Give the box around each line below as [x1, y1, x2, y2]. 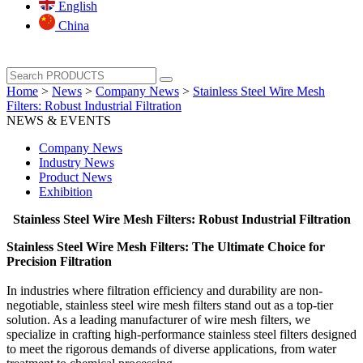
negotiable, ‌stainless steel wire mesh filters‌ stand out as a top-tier [6, 298, 333, 312]
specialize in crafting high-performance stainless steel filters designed [6, 327, 357, 341]
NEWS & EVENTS [6, 113, 111, 127]
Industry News [39, 156, 114, 169]
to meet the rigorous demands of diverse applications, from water [6, 342, 336, 356]
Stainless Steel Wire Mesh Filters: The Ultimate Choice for [6, 240, 325, 254]
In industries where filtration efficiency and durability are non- [6, 284, 322, 297]
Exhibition [39, 185, 92, 199]
